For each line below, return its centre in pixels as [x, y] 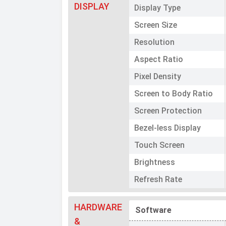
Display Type [158, 8]
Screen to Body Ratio [174, 94]
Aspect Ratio [159, 60]
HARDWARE [98, 207]
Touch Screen [160, 145]
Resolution [155, 42]
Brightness [155, 162]
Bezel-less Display [168, 128]
